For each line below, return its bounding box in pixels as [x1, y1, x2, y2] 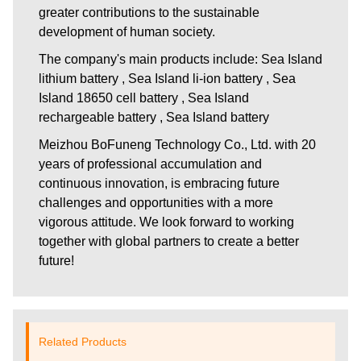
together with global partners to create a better [39, 234, 299, 248]
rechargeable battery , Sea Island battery [39, 110, 269, 124]
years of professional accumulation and [39, 156, 262, 171]
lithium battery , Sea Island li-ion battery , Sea [39, 71, 296, 85]
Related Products [39, 334, 127, 348]
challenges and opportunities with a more [39, 195, 273, 210]
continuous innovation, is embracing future [39, 176, 280, 190]
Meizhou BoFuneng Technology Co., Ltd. [39, 137, 275, 151]
